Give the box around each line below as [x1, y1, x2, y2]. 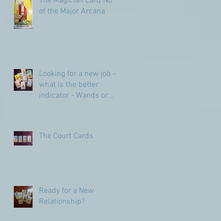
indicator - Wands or [39, 90, 108, 101]
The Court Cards [39, 131, 93, 141]
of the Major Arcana [39, 6, 105, 16]
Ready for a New [39, 185, 94, 196]
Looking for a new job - [39, 69, 116, 79]
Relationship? [39, 196, 85, 207]
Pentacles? [39, 101, 75, 111]
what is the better [39, 79, 99, 90]
